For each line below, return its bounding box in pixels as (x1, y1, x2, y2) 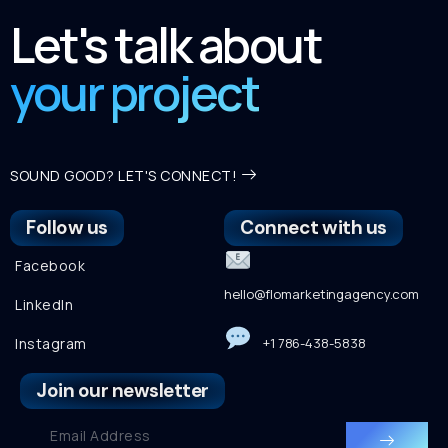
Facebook (15, 255, 85, 275)
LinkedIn (15, 294, 73, 314)
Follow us (26, 214, 108, 240)
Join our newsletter (36, 377, 209, 403)
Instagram (15, 333, 87, 353)
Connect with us (240, 214, 387, 240)
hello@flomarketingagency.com (224, 284, 420, 303)
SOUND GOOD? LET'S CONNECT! (10, 165, 237, 185)
